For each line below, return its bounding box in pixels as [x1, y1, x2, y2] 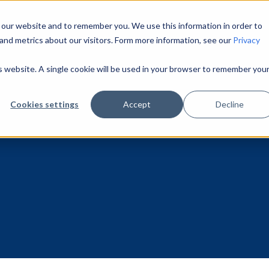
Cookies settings [10, 98, 79, 109]
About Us [54, 35, 97, 47]
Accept [123, 98, 151, 109]
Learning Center [133, 35, 208, 47]
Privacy [232, 34, 260, 45]
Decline [215, 98, 244, 109]
